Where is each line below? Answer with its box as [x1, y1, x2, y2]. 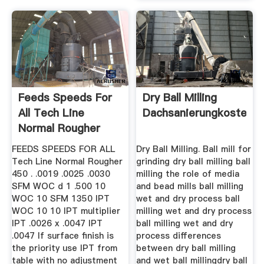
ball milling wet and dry [136, 217, 233, 230]
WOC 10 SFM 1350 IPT [11, 193, 110, 205]
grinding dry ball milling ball [136, 156, 251, 168]
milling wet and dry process [136, 205, 252, 217]
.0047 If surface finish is [11, 230, 114, 242]
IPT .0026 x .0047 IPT [11, 217, 103, 230]
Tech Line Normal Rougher [11, 156, 123, 168]
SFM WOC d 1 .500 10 [11, 180, 105, 193]
